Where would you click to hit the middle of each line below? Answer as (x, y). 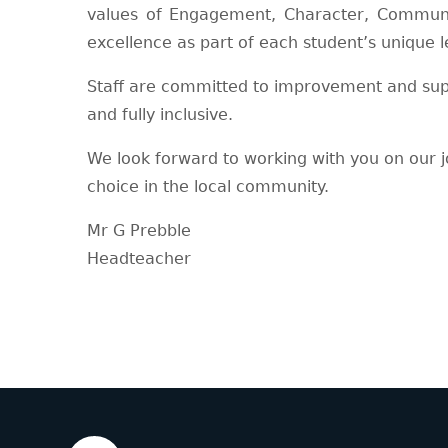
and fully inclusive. (160, 115)
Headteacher (139, 259)
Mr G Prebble (139, 231)
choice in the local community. (208, 187)
